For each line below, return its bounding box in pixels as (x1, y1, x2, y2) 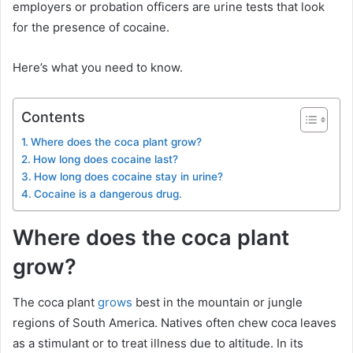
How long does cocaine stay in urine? (33, 170, 223, 183)
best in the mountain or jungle (132, 294, 303, 310)
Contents (21, 108, 85, 125)
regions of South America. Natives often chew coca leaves (13, 314, 336, 330)
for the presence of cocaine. (13, 20, 169, 35)
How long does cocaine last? (32, 153, 178, 165)
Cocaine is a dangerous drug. (33, 188, 182, 200)
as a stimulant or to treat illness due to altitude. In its (13, 335, 303, 351)
